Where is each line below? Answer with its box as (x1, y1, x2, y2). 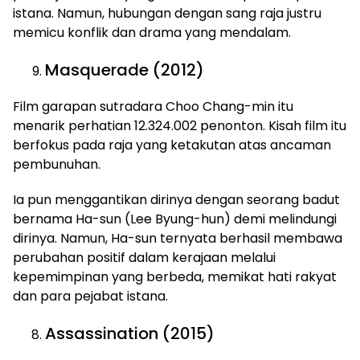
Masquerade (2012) (45, 59, 204, 81)
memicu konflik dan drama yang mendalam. (13, 23, 291, 42)
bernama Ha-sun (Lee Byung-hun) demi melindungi (13, 210, 337, 228)
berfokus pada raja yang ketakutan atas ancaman (13, 136, 331, 154)
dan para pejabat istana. (13, 287, 168, 305)
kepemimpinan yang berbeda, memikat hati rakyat (13, 268, 337, 286)
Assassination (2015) (45, 322, 215, 345)
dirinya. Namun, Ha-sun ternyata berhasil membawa (13, 229, 342, 247)
